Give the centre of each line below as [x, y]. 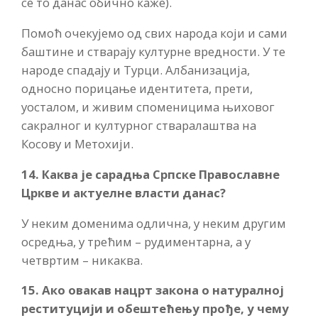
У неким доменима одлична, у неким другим [154, 223]
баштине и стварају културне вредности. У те [153, 52]
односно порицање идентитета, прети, [137, 89]
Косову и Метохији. [77, 144]
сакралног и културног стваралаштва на [139, 126]
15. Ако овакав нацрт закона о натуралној [153, 290]
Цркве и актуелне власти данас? [124, 192]
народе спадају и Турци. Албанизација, [136, 70]
